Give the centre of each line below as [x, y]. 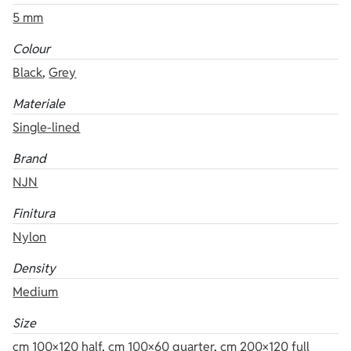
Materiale [39, 103]
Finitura [34, 213]
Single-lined [47, 127]
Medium [36, 291]
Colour [32, 49]
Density [34, 268]
